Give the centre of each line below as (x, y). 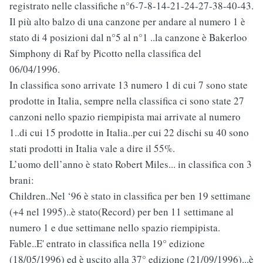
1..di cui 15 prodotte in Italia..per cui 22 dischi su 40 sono (129, 133)
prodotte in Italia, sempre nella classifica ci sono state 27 (127, 101)
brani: (22, 180)
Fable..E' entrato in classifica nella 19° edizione (107, 244)
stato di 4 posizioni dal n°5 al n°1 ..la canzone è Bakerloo (128, 38)
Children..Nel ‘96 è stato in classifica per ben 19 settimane (130, 196)
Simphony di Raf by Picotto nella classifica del (105, 53)
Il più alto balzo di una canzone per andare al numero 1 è (127, 22)
